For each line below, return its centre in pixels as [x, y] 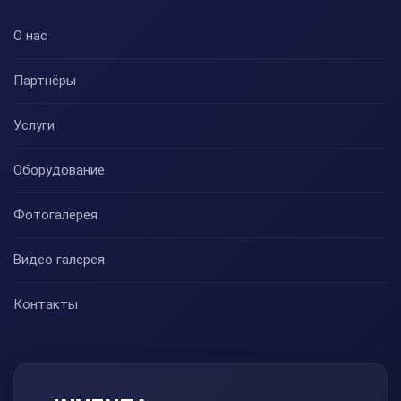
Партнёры [45, 80]
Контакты [46, 304]
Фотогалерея [55, 214]
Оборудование [59, 170]
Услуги [34, 125]
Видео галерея [59, 259]
